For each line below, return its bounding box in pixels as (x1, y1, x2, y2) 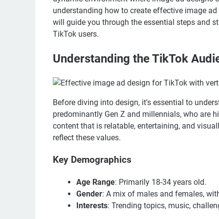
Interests (76, 200, 108, 210)
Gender (76, 189, 102, 198)
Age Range (76, 177, 115, 187)
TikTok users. (53, 29, 99, 39)
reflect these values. (53, 132, 121, 142)
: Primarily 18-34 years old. (115, 177, 206, 187)
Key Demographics (53, 154, 131, 165)
